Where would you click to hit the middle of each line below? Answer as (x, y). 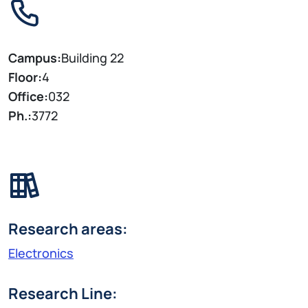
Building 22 (92, 58)
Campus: (35, 58)
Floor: (25, 77)
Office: (28, 96)
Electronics (41, 253)
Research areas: (68, 229)
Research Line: (63, 293)
